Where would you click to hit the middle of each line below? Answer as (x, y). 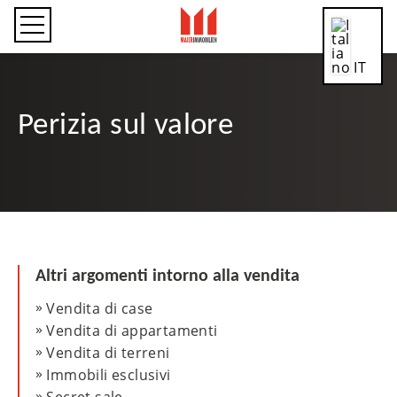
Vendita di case (100, 309)
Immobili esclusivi (109, 375)
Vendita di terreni (108, 353)
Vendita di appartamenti (132, 331)
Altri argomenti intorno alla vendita (167, 276)
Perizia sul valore (125, 126)
